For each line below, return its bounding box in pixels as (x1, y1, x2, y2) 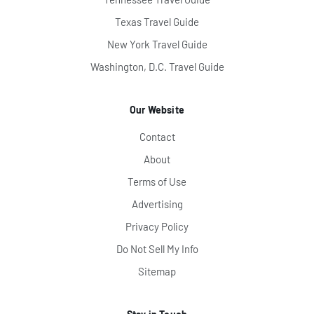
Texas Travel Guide (115, 15, 199, 28)
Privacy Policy (125, 219, 189, 233)
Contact (139, 130, 175, 143)
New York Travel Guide (107, 37, 207, 50)
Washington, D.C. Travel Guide (90, 60, 224, 73)
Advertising (131, 197, 183, 210)
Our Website (130, 103, 184, 116)
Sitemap (138, 264, 176, 278)
